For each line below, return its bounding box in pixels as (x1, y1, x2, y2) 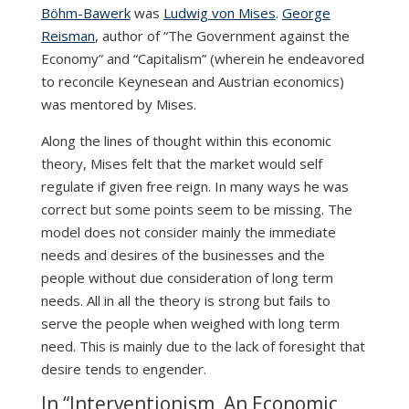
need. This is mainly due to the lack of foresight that (40, 337, 365, 356)
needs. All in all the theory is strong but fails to (40, 291, 330, 310)
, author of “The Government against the (94, 26, 350, 46)
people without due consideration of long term (40, 268, 333, 288)
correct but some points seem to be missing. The (40, 200, 352, 219)
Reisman (40, 26, 95, 46)
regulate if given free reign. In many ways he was (40, 177, 349, 196)
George (281, 4, 330, 23)
